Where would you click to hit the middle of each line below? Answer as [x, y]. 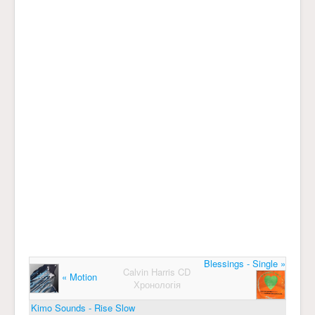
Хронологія [157, 284]
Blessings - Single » [245, 263]
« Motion [78, 277]
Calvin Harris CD [157, 272]
